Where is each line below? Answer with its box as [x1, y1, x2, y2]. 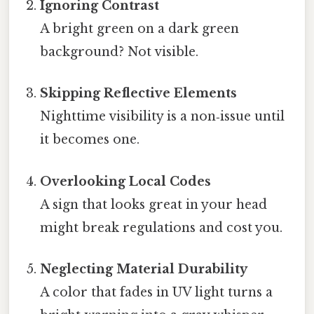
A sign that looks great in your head [40, 196, 268, 212]
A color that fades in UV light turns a [40, 284, 273, 300]
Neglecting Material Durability [40, 261, 248, 277]
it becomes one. [40, 132, 140, 148]
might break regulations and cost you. [40, 219, 283, 235]
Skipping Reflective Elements [40, 86, 238, 102]
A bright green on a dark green [40, 21, 240, 36]
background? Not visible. [40, 44, 199, 60]
